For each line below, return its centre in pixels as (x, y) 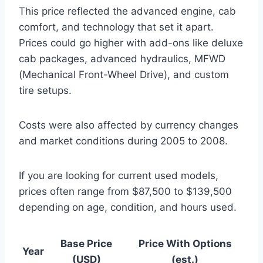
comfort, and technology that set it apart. (116, 27)
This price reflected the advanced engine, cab (127, 11)
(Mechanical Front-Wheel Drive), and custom (124, 74)
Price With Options (185, 243)
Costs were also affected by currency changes (129, 125)
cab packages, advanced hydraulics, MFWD (122, 58)
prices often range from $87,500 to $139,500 (125, 191)
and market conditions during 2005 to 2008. (123, 141)
